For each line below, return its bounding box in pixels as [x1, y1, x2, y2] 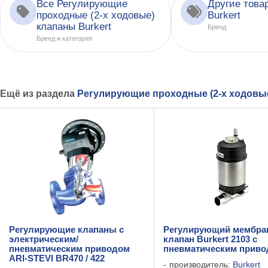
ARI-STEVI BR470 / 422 [9, 254, 105, 264]
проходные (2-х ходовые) [36, 10, 155, 22]
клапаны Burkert [36, 21, 111, 33]
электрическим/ [9, 234, 78, 245]
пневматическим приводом [9, 244, 130, 254]
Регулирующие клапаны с [9, 225, 124, 235]
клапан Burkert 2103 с [163, 234, 257, 245]
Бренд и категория [36, 35, 92, 42]
